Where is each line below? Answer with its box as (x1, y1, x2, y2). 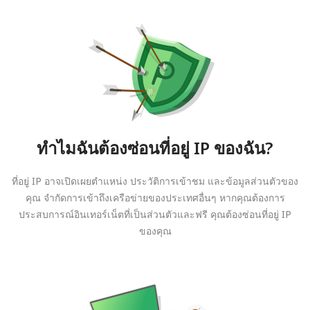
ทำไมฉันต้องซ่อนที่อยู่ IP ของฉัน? (37, 136, 273, 159)
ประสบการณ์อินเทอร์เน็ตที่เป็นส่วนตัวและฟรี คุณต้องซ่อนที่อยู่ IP (19, 208, 291, 221)
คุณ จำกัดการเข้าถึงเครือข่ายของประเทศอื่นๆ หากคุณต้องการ (25, 191, 285, 204)
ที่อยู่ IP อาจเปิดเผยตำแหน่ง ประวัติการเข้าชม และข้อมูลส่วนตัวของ (12, 174, 298, 188)
